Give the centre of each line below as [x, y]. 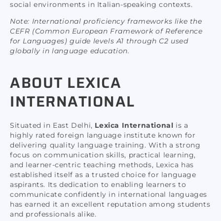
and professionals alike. [53, 214]
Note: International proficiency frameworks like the [106, 21]
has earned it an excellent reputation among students [110, 204]
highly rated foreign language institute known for [103, 135]
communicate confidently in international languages [109, 194]
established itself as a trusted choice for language [103, 174]
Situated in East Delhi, [53, 125]
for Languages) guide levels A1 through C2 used [99, 41]
